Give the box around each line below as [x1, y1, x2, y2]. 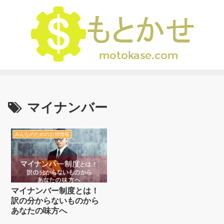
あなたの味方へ [11, 206, 67, 215]
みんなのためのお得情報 [14, 131, 69, 137]
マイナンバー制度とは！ [11, 186, 99, 195]
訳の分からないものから [11, 196, 99, 205]
